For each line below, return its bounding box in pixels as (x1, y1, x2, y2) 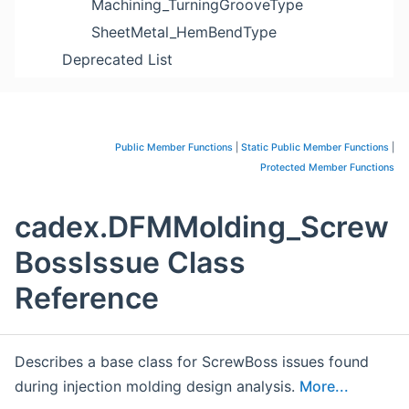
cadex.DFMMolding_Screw (15, 209, 389, 246)
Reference (15, 280, 159, 317)
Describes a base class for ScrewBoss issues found (15, 352, 369, 372)
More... (299, 377, 349, 396)
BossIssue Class (15, 245, 246, 281)
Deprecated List (62, 50, 173, 68)
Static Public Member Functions (241, 142, 389, 153)
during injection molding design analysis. (15, 377, 299, 396)
